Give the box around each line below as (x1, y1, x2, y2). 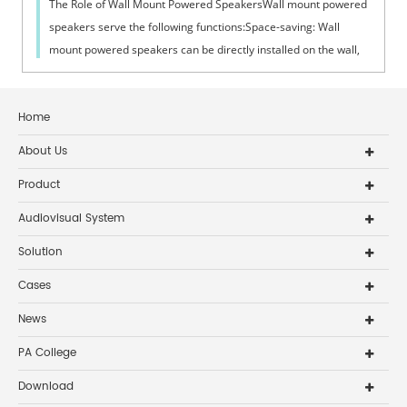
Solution (18, 243, 63, 261)
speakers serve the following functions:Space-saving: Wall (49, 18, 341, 35)
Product (18, 175, 60, 194)
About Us (18, 142, 67, 160)
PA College (18, 343, 76, 362)
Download (18, 377, 74, 395)
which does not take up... (49, 64, 174, 80)
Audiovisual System (18, 209, 124, 227)
